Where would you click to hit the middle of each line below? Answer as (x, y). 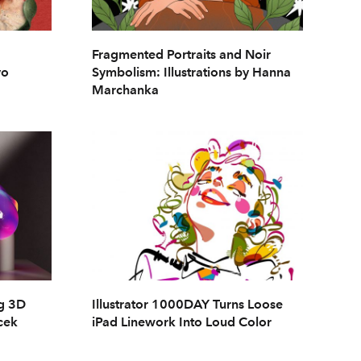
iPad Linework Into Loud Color (181, 322)
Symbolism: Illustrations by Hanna (191, 72)
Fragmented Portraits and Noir (181, 54)
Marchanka (125, 89)
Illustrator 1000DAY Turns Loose (187, 305)
